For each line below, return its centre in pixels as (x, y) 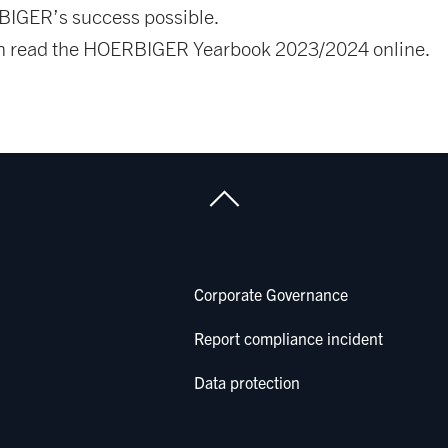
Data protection (247, 381)
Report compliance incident (289, 337)
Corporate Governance (271, 293)
